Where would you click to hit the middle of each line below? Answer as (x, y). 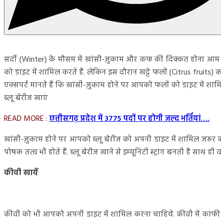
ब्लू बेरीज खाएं (26, 98)
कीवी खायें (21, 173)
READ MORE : (27, 119)
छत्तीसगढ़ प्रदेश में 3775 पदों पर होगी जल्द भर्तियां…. (129, 119)
